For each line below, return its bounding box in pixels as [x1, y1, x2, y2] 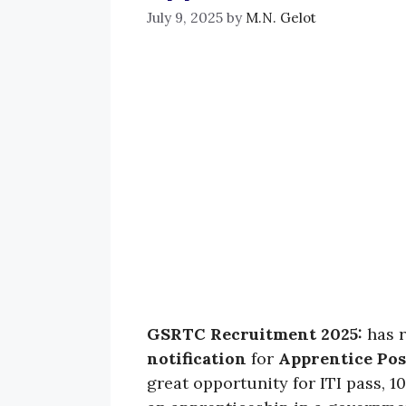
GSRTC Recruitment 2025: [147, 324, 367, 345]
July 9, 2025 [147, 9, 223, 27]
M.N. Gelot [246, 9, 316, 27]
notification [147, 348, 246, 370]
